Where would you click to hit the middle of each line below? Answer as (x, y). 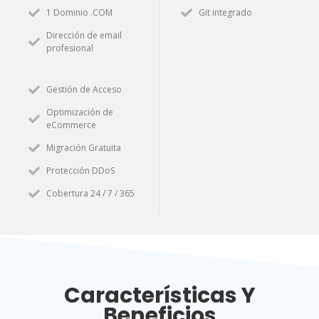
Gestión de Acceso (84, 89)
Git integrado (225, 12)
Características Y (159, 295)
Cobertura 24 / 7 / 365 (90, 193)
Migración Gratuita (84, 147)
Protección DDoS (80, 170)
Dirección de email (84, 35)
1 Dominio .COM (79, 12)
